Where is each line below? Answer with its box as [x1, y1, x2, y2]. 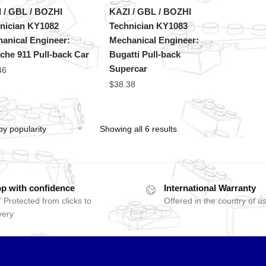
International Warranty [164, 182, 256, 193]
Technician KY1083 [109, 20, 188, 31]
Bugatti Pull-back [109, 49, 181, 59]
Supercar [109, 63, 148, 74]
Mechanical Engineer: [109, 34, 199, 45]
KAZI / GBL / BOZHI [109, 6, 192, 17]
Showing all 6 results [99, 123, 177, 134]
